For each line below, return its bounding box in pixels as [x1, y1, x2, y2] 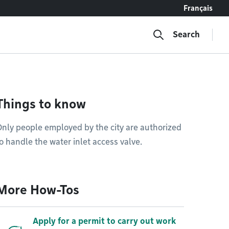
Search [173, 30, 200, 39]
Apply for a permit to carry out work [33, 216, 176, 226]
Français [184, 4, 213, 12]
